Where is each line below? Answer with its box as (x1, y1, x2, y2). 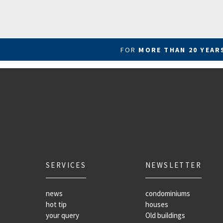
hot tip (46, 200, 67, 209)
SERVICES (46, 160, 87, 170)
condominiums (145, 189, 190, 198)
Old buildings (145, 211, 185, 220)
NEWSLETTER (145, 160, 202, 170)
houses (145, 200, 168, 209)
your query (46, 211, 79, 220)
